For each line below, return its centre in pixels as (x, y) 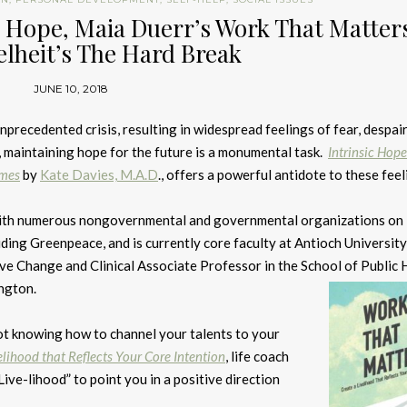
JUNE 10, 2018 (70, 89)
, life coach (257, 356)
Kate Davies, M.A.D (99, 174)
